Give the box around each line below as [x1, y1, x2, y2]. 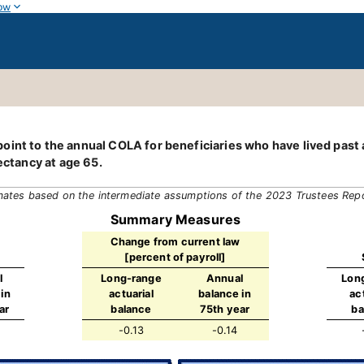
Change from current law [110, 236, 240, 248]
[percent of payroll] [124, 251, 226, 263]
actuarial [109, 288, 154, 300]
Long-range [101, 272, 162, 284]
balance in [198, 288, 251, 300]
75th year [199, 303, 250, 315]
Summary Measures [110, 211, 241, 227]
